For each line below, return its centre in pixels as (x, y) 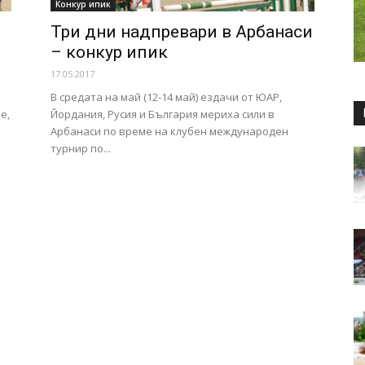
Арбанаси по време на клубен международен (169, 131)
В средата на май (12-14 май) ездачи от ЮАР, (166, 97)
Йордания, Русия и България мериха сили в (163, 114)
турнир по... (81, 148)
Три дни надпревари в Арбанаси (182, 32)
